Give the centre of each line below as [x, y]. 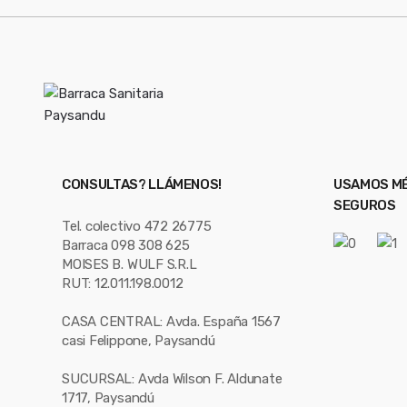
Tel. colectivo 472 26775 [137, 226]
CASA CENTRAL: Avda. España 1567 [172, 321]
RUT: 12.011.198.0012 [123, 283]
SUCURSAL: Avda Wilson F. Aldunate [172, 378]
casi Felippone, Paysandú [139, 340]
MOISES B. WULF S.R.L [129, 264]
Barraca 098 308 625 [126, 245]
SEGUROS [365, 206]
